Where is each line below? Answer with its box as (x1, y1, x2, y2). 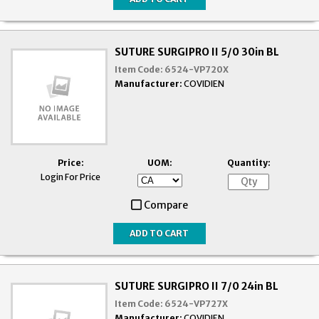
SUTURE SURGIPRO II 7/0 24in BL (115, 279, 279, 293)
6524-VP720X (164, 63, 229, 75)
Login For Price (41, 171, 100, 182)
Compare (144, 198, 188, 211)
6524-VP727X (164, 298, 229, 309)
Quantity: (226, 157, 271, 168)
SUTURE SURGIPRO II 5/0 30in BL (115, 45, 280, 58)
